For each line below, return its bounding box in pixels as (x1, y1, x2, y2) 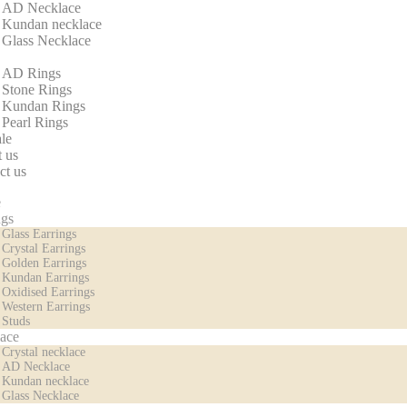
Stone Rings (2, 82, 72, 97)
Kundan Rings (2, 98, 85, 114)
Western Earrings (2, 300, 90, 313)
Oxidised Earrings (2, 285, 94, 299)
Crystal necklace (2, 345, 85, 359)
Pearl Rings (2, 114, 68, 130)
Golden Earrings (2, 256, 86, 270)
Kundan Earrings (2, 271, 89, 284)
